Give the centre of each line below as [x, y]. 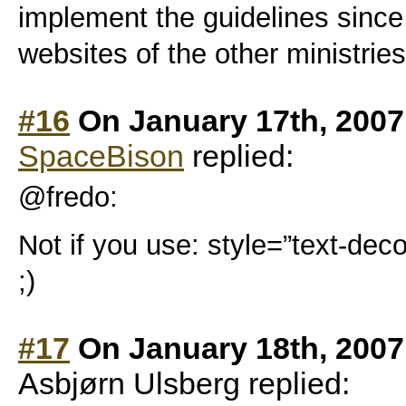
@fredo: [68, 198]
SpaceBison [101, 156]
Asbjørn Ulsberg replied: [184, 384]
